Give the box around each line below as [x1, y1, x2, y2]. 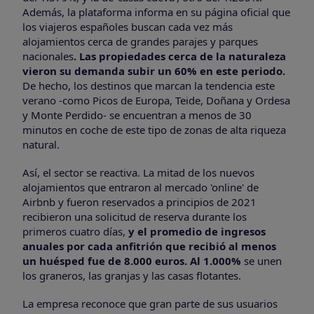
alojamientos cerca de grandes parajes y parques [22, 34, 258, 49]
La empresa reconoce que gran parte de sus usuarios [22, 296, 278, 310]
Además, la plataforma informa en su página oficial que [22, 5, 290, 20]
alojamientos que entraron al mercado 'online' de [22, 179, 259, 194]
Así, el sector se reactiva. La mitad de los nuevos [22, 165, 254, 179]
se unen [244, 253, 282, 268]
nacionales [22, 49, 74, 64]
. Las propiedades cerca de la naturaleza [74, 49, 286, 64]
